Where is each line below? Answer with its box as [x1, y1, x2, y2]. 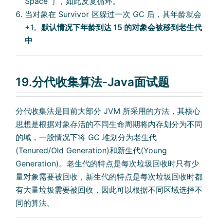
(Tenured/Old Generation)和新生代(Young [16, 145, 167, 155]
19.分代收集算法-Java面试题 [16, 74, 169, 89]
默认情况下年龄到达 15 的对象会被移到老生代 [41, 22, 202, 32]
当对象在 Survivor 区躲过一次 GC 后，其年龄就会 [25, 9, 202, 19]
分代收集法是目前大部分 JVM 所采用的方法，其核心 [16, 106, 200, 116]
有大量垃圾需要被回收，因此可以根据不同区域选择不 [16, 184, 202, 195]
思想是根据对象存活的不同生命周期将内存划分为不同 [16, 119, 202, 129]
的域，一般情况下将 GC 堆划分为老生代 [16, 132, 157, 142]
